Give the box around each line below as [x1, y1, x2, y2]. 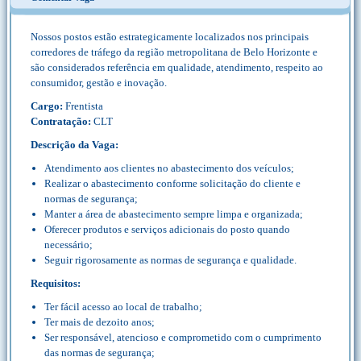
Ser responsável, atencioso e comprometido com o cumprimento [44, 331, 322, 343]
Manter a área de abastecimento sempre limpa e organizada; [44, 208, 303, 220]
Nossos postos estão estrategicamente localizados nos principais [31, 31, 309, 43]
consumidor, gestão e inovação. [31, 77, 167, 89]
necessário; [44, 239, 93, 251]
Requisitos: [31, 277, 81, 289]
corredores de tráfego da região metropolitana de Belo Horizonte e [31, 46, 317, 58]
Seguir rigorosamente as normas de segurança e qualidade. [44, 254, 297, 266]
